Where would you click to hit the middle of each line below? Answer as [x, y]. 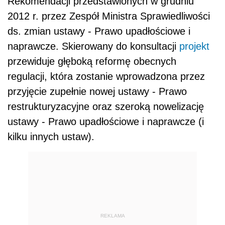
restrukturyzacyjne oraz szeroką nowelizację [106, 107]
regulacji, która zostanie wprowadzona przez [106, 77]
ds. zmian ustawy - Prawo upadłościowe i [99, 31]
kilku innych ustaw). [51, 137]
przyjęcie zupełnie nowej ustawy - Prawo [97, 92]
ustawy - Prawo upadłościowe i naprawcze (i [106, 122]
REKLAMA [113, 215]
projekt [194, 46]
